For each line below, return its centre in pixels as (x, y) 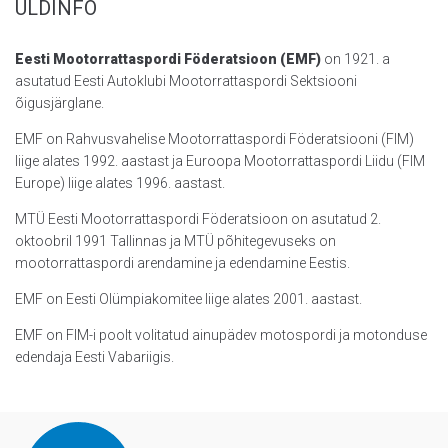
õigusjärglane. (59, 103)
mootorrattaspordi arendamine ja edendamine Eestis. (182, 263)
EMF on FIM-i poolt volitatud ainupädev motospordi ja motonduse (221, 335)
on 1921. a (355, 59)
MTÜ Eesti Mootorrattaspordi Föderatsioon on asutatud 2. (198, 219)
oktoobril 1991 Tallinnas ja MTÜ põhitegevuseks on (175, 241)
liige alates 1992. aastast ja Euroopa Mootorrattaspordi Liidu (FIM (220, 161)
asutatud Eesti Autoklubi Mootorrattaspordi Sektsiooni (186, 81)
